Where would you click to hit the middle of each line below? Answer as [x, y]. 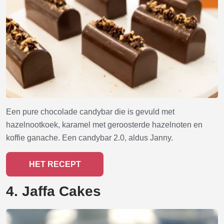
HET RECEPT [55, 164]
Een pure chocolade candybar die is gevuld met [90, 111]
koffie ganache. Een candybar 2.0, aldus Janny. [89, 137]
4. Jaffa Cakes [53, 191]
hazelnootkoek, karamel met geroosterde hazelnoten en [104, 124]
